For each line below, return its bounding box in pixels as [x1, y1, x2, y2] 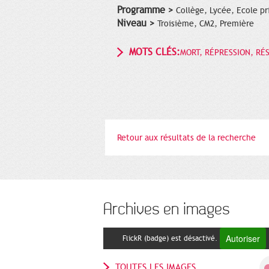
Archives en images [103, 199, 229, 219]
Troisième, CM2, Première [157, 18, 254, 29]
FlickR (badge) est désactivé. [122, 234, 217, 243]
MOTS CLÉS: [129, 46, 180, 58]
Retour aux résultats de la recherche [117, 132, 256, 143]
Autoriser [225, 232, 260, 244]
